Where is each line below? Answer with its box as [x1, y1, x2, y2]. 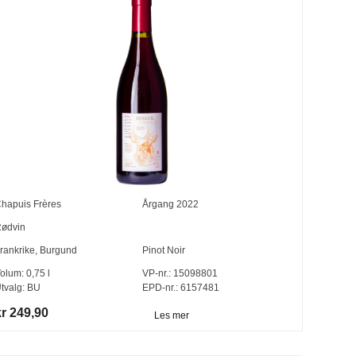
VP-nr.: [141, 268, 171, 280]
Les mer [153, 309, 189, 321]
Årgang [141, 199, 176, 211]
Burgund [39, 245, 77, 257]
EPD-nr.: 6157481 [141, 282, 219, 294]
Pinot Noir [141, 245, 185, 257]
